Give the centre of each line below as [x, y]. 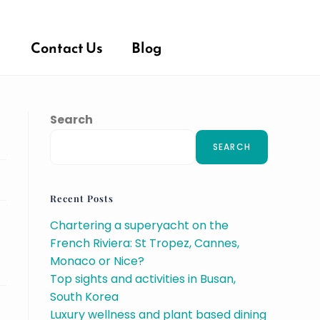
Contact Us [66, 48]
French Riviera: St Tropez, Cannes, [145, 243]
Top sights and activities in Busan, [143, 279]
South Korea [84, 297]
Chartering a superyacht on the [139, 225]
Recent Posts [82, 198]
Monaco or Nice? [97, 261]
